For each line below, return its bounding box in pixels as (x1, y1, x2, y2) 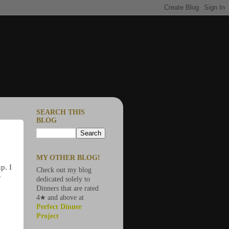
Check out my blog (36, 166, 91, 174)
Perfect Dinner (36, 203, 82, 211)
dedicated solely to (36, 175, 90, 183)
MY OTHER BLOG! (36, 154, 100, 162)
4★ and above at (36, 194, 84, 201)
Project (36, 212, 59, 220)
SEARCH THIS (36, 108, 85, 116)
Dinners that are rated (36, 185, 99, 192)
